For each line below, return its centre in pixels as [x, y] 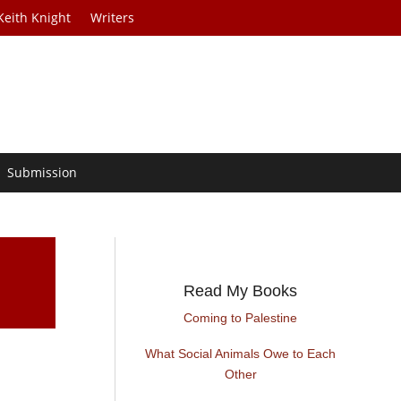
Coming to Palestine [241, 318]
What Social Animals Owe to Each [241, 354]
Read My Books [241, 291]
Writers [113, 17]
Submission [43, 173]
